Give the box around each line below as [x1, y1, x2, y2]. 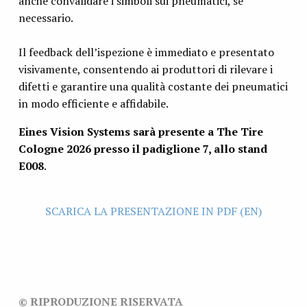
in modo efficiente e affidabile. [18, 95, 169, 111]
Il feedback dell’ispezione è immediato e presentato [18, 44, 274, 60]
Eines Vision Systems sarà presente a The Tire [18, 123, 263, 139]
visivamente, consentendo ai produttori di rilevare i [18, 61, 273, 77]
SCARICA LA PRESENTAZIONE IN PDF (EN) [45, 203, 262, 219]
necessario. [18, 10, 73, 25]
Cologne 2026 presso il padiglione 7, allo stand [18, 140, 267, 156]
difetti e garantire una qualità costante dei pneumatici [18, 78, 288, 94]
